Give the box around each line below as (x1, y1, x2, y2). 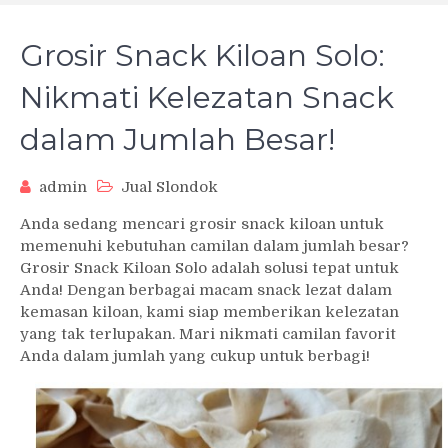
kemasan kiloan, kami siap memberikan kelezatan (20, 303, 399, 322)
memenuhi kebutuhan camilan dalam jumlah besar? (20, 237, 409, 256)
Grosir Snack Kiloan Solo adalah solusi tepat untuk (20, 259, 399, 278)
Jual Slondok (121, 178, 218, 197)
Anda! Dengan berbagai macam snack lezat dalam (20, 281, 392, 300)
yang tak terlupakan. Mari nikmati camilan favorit (20, 325, 396, 344)
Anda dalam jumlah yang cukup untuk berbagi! (20, 347, 370, 366)
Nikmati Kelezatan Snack (20, 79, 394, 117)
